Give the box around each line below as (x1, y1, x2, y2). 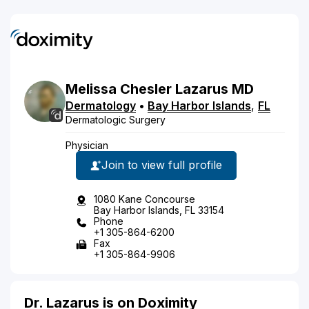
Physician (66, 139, 108, 151)
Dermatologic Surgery (66, 113, 166, 126)
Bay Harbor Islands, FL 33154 (94, 203, 224, 216)
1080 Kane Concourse (94, 192, 195, 205)
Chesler (120, 80, 172, 97)
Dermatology (66, 98, 136, 112)
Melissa (66, 80, 117, 97)
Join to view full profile (101, 158, 222, 172)
